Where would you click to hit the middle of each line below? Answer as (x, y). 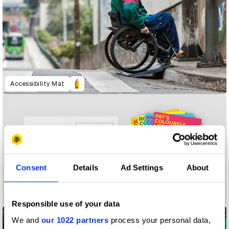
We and (27, 220)
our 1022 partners (75, 220)
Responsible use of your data (66, 204)
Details (86, 168)
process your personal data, (159, 220)
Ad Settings (142, 168)
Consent (31, 168)
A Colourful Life (35, 196)
